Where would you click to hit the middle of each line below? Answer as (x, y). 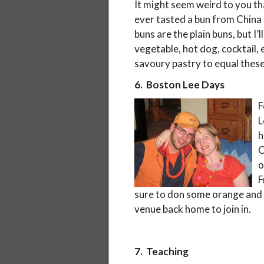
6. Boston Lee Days (179, 84)
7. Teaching (161, 252)
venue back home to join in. (192, 209)
